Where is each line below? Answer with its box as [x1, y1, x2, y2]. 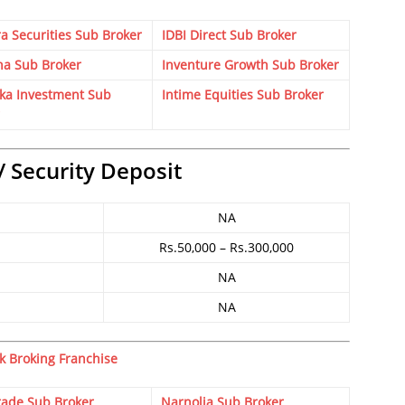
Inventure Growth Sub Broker [162, 55, 339, 73]
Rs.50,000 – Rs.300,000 [159, 238, 294, 256]
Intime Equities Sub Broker [162, 85, 324, 103]
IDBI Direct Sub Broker [162, 25, 297, 43]
